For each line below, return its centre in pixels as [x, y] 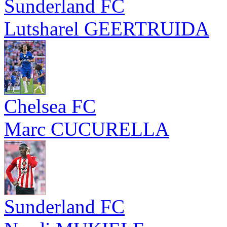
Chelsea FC [50, 106]
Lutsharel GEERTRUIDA [107, 29]
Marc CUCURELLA [87, 129]
